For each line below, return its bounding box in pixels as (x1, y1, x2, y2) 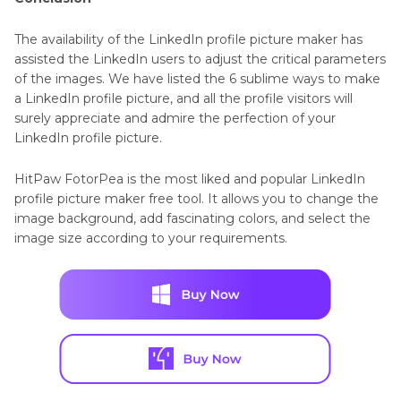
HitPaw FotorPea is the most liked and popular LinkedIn (14, 171, 365, 188)
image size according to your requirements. (14, 230, 287, 247)
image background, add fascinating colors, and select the (14, 210, 371, 227)
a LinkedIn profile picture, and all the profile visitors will (14, 90, 353, 107)
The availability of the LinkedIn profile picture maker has (14, 31, 363, 48)
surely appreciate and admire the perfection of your (14, 110, 336, 127)
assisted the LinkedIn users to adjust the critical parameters (14, 51, 386, 68)
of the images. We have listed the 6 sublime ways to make (14, 71, 380, 88)
